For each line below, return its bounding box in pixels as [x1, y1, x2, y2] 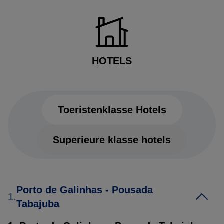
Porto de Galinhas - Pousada [16, 184, 153, 195]
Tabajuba [16, 198, 59, 209]
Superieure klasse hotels [53, 134, 171, 145]
